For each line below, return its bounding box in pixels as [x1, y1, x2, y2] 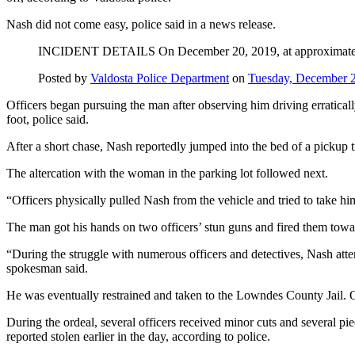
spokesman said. [6, 261, 88, 276]
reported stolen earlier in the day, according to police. [6, 330, 270, 344]
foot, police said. [6, 113, 89, 127]
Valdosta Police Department [90, 71, 229, 86]
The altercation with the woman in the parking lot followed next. [6, 166, 328, 181]
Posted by [38, 71, 90, 86]
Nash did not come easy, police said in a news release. [6, 17, 276, 32]
